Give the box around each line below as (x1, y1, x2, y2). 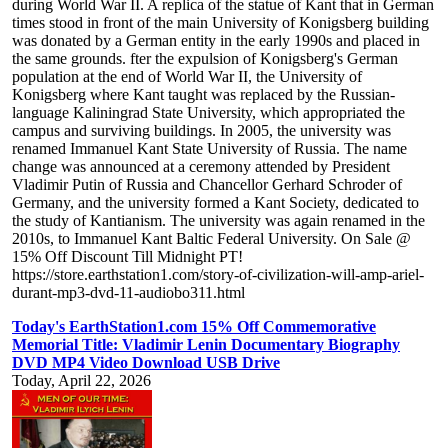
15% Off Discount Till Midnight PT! (12, 248, 243, 266)
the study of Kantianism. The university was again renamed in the (12, 212, 425, 230)
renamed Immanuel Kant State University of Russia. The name (12, 140, 407, 158)
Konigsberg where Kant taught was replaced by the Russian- (12, 86, 395, 104)
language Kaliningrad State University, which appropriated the (12, 104, 405, 122)
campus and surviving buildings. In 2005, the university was (12, 122, 391, 140)
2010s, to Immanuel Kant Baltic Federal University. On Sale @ (12, 230, 411, 248)
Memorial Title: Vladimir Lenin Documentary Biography (12, 336, 400, 354)
